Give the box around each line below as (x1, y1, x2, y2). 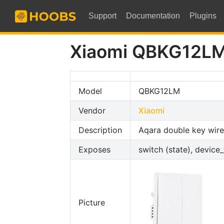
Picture (78, 197, 105, 207)
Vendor (78, 105, 105, 115)
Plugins (189, 11, 217, 20)
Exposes (78, 144, 110, 154)
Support (88, 11, 116, 20)
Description (78, 124, 122, 135)
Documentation (126, 11, 180, 20)
